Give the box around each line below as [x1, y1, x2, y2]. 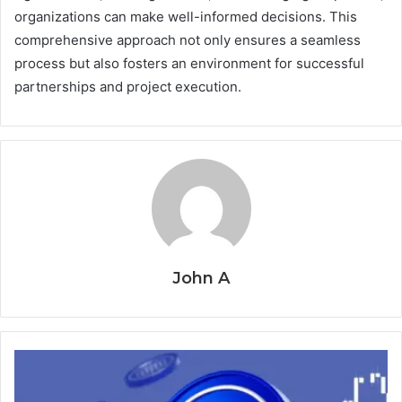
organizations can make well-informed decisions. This [14, 8, 357, 26]
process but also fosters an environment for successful [14, 55, 364, 73]
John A [172, 268, 230, 289]
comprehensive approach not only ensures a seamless [14, 31, 361, 49]
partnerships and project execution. [14, 78, 241, 96]
